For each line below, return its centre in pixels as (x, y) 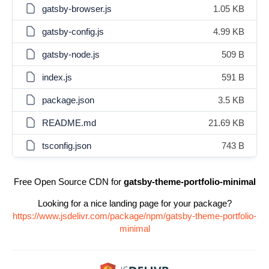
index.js (57, 77)
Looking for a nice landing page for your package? (134, 203)
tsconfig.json (67, 146)
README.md (69, 123)
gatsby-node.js (71, 54)
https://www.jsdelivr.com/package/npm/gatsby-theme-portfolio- (134, 216)
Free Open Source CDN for (68, 182)
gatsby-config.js (73, 32)
